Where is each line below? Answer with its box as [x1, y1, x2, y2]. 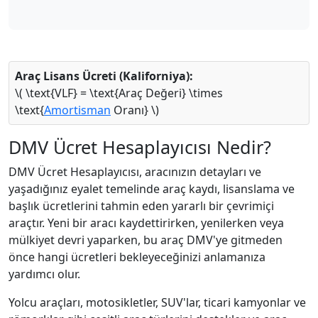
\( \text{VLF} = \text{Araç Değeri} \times [15, 85, 223, 101]
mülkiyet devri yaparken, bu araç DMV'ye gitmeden [9, 232, 283, 248]
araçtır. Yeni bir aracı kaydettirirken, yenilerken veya [9, 215, 284, 231]
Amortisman [44, 102, 111, 118]
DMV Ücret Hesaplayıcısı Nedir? [9, 135, 271, 159]
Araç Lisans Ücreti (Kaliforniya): [15, 68, 193, 84]
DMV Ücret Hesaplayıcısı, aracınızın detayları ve [9, 164, 261, 180]
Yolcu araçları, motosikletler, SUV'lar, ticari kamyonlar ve [9, 295, 306, 310]
